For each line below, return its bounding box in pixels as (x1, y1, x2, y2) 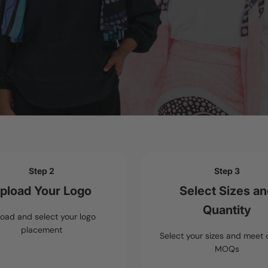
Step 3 (214, 166, 240, 176)
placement (20, 224, 62, 236)
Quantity (202, 203, 251, 218)
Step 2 (28, 166, 54, 176)
